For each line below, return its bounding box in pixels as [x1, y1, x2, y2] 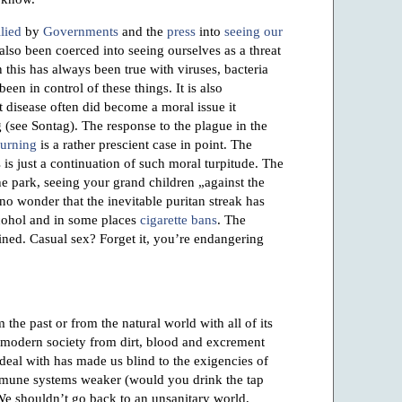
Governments [43, 23, 118, 39]
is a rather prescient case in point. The [37, 136, 252, 153]
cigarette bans [140, 212, 217, 228]
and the [118, 23, 167, 39]
